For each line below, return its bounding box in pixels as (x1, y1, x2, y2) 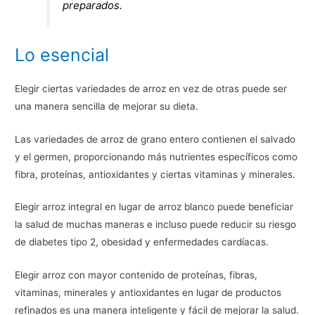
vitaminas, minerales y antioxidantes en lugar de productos (15, 287, 282, 299)
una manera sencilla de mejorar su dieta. (15, 100, 199, 112)
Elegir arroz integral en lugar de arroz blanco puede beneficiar (15, 201, 294, 213)
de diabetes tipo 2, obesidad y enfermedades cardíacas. (15, 236, 269, 248)
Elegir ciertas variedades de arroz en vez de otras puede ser (15, 82, 288, 94)
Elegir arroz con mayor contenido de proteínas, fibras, (15, 269, 258, 281)
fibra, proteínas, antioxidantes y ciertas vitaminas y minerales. (15, 168, 296, 180)
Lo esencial (15, 44, 110, 65)
